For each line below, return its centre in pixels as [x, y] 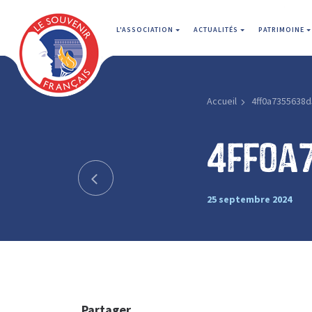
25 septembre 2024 [249, 199]
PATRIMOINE [282, 30]
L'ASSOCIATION [146, 30]
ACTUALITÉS [217, 30]
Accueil [221, 101]
